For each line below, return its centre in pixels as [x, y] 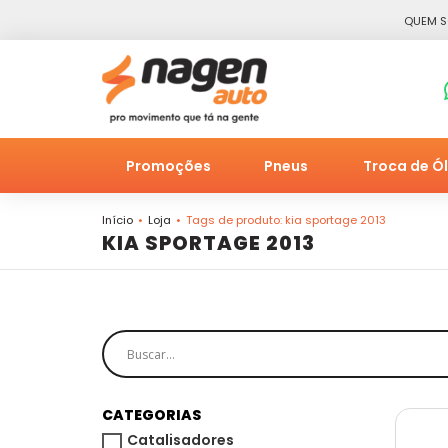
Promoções [168, 166]
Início [117, 220]
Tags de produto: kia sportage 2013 [286, 220]
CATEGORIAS [151, 415]
